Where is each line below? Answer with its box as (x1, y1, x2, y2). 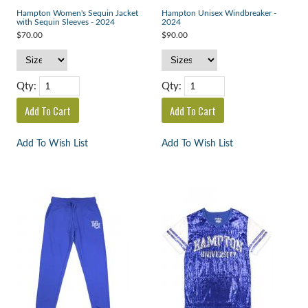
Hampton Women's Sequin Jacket (16, 9, 138, 17)
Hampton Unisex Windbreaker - (161, 9, 276, 17)
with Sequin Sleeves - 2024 (16, 18, 115, 26)
